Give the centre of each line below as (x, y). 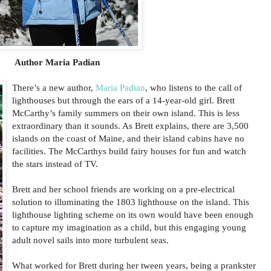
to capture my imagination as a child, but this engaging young (129, 227)
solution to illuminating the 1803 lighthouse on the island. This (131, 201)
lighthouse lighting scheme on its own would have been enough (133, 214)
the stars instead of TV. (55, 163)
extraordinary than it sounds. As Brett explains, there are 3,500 (130, 125)
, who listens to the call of (194, 87)
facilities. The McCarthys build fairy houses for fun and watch (129, 151)
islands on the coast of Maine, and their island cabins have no (128, 138)
